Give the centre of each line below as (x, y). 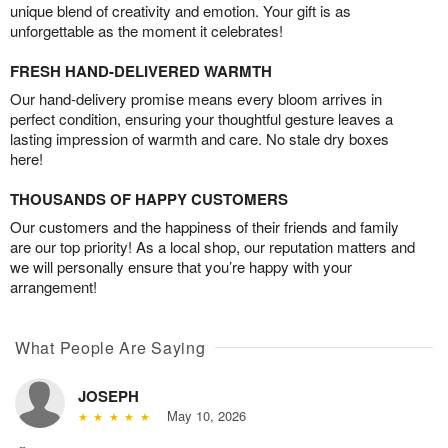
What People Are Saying (110, 347)
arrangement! (53, 286)
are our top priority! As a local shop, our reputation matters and (212, 246)
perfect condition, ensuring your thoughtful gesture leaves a (201, 118)
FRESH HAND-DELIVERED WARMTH (141, 70)
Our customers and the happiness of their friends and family (204, 226)
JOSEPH (108, 395)
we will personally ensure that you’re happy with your (181, 266)
